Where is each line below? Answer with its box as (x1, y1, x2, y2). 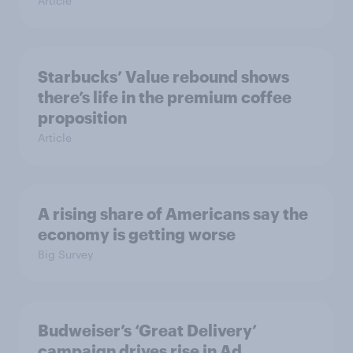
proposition (38, 108, 127, 128)
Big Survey (38, 247, 93, 262)
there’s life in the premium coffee (38, 87, 292, 107)
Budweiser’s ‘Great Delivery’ (38, 321, 257, 340)
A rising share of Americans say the (38, 204, 308, 224)
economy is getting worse (38, 225, 236, 244)
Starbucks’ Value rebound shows (38, 67, 289, 87)
